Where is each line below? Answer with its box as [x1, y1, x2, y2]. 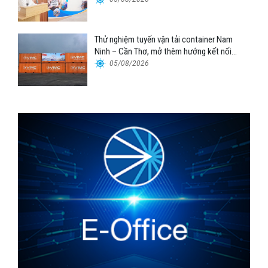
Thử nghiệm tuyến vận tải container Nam [95, 34, 233, 45]
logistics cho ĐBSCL [95, 58, 166, 69]
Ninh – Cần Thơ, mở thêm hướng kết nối [95, 46, 232, 57]
